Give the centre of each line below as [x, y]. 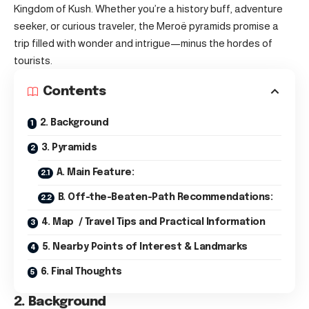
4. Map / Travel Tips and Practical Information [153, 222]
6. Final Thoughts [81, 272]
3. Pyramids [69, 148]
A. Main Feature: [95, 172]
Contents [74, 91]
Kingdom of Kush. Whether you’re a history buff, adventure [148, 9]
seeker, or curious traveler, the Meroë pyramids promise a [146, 26]
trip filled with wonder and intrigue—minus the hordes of [143, 43]
